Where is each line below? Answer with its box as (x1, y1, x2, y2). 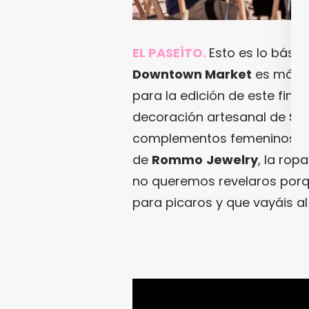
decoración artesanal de (132, 108, 289, 126)
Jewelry (206, 151, 258, 169)
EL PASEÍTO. (132, 44, 206, 62)
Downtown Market (132, 66, 252, 83)
